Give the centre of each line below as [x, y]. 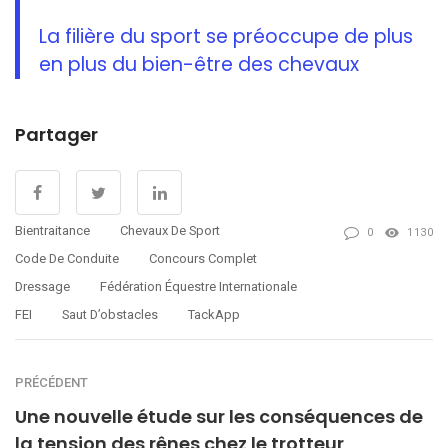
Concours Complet [203, 258]
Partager [56, 134]
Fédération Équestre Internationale [198, 286]
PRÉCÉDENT [51, 382]
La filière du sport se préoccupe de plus [226, 36]
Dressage [42, 286]
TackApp [214, 314]
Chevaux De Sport [170, 230]
